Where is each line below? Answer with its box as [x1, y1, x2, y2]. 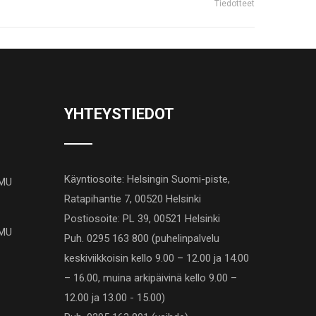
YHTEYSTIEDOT [64, 105, 174, 123]
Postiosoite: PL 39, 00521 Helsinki [64, 212, 220, 225]
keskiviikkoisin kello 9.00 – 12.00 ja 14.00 [64, 252, 249, 265]
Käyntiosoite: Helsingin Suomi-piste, [64, 173, 230, 186]
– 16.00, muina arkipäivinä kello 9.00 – [64, 272, 237, 284]
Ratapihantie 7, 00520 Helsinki [64, 193, 201, 205]
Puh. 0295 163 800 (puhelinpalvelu [64, 232, 219, 245]
